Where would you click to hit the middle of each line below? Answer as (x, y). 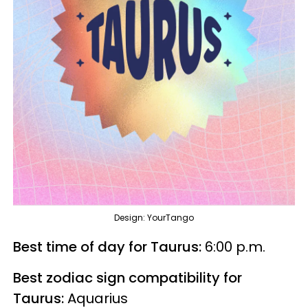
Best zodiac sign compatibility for (128, 277)
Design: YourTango (154, 217)
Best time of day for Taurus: (109, 246)
